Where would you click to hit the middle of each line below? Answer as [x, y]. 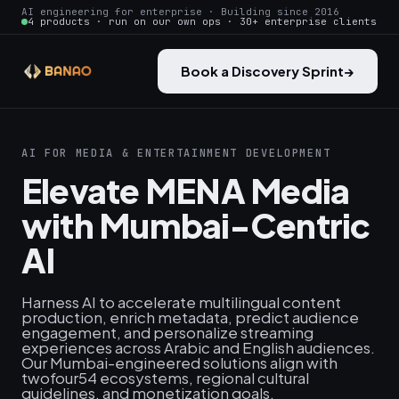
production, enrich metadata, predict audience [190, 317]
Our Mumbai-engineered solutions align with [179, 362]
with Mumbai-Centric [196, 225]
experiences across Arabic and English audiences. [198, 347]
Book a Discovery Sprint [262, 71]
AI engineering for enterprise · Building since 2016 [180, 12]
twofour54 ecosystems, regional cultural [165, 378]
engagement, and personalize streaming [167, 332]
